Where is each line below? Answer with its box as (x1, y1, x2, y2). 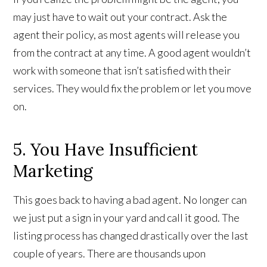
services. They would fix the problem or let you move (13, 81, 252, 95)
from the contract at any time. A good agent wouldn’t (13, 45, 252, 59)
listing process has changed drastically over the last (13, 228, 249, 242)
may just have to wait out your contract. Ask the (13, 10, 228, 23)
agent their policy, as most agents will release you (13, 27, 240, 41)
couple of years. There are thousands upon (13, 246, 206, 260)
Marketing (13, 160, 94, 182)
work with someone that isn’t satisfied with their (13, 63, 232, 77)
